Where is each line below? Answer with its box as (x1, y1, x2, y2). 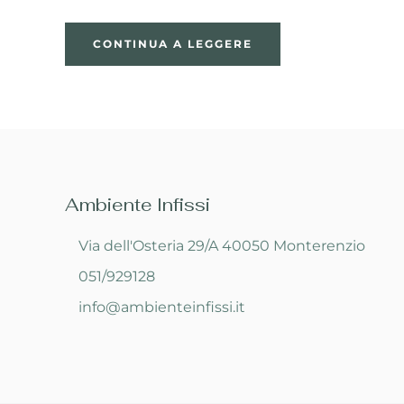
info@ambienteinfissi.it (78, 298, 245, 316)
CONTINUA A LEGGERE (93, 36, 252, 50)
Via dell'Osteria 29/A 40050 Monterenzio (78, 236, 365, 254)
